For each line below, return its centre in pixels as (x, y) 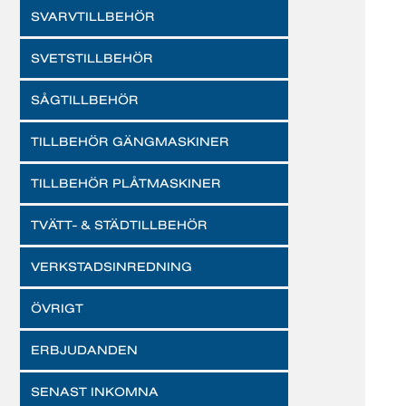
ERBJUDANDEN (84, 350)
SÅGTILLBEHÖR (85, 100)
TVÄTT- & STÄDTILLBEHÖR (119, 225)
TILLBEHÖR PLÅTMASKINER (126, 183)
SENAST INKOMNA (95, 391)
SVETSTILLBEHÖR (92, 58)
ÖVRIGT (57, 308)
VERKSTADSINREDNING (111, 266)
